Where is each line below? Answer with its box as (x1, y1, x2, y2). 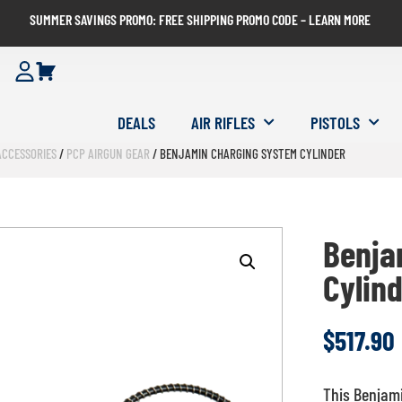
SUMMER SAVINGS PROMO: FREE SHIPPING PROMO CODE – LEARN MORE (29, 11, 371, 28)
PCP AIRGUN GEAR (66, 145, 150, 162)
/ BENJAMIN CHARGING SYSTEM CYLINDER (149, 145, 345, 162)
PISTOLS (310, 112, 360, 133)
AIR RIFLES (190, 112, 255, 133)
